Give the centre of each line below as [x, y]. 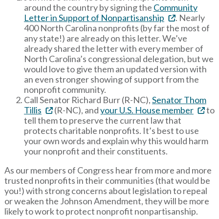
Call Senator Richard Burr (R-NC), [88, 100]
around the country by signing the [88, 8]
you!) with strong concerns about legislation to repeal [106, 191]
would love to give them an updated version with [115, 69]
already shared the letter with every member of [113, 49]
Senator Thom [179, 100]
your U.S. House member [147, 110]
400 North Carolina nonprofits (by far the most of [117, 28]
